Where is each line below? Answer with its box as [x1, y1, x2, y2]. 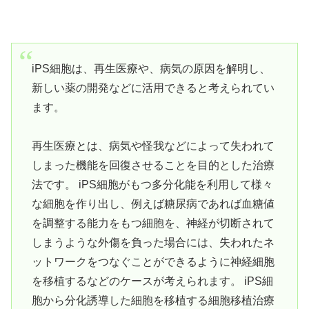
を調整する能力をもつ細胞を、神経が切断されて [31, 217, 275, 230]
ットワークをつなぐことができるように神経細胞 [31, 256, 275, 268]
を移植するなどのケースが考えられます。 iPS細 [31, 275, 273, 288]
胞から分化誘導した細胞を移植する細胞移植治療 [31, 295, 275, 307]
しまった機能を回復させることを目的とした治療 [31, 159, 275, 172]
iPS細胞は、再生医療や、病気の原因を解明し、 [31, 62, 270, 74]
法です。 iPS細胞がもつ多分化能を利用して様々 [31, 179, 273, 191]
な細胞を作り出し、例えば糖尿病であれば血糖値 [31, 198, 275, 210]
